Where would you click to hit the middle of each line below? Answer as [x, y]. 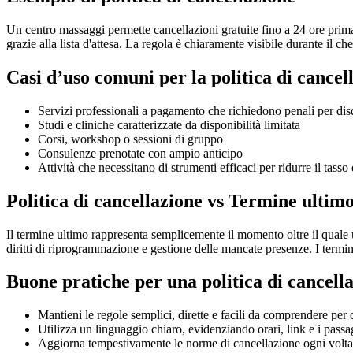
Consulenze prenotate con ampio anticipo [140, 153]
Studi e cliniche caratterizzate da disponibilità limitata [169, 124]
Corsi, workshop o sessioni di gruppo [130, 139]
